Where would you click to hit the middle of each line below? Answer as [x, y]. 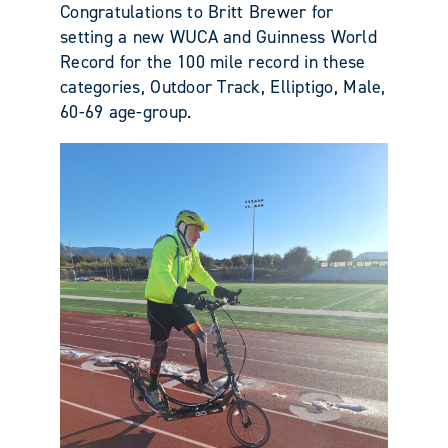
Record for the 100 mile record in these [213, 61]
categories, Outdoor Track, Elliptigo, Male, [223, 86]
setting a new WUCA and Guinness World [218, 36]
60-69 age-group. [126, 111]
